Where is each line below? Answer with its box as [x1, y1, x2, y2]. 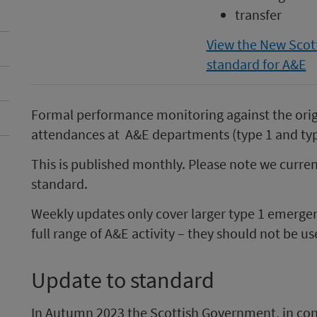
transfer [234, 6, 282, 23]
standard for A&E [206, 55, 306, 73]
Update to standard [31, 266, 214, 294]
